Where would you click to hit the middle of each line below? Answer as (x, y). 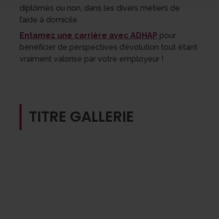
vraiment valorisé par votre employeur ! (92, 59)
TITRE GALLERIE (81, 117)
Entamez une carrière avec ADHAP (88, 35)
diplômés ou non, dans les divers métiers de (100, 8)
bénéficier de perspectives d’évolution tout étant (109, 47)
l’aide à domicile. (49, 20)
